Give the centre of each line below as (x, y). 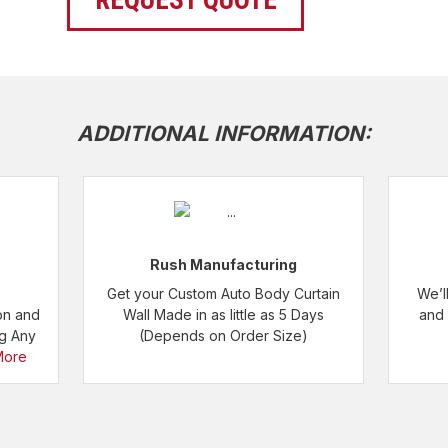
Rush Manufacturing (224, 264)
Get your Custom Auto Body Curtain (224, 293)
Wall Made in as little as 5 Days (224, 314)
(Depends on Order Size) (224, 335)
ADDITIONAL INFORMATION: (224, 133)
